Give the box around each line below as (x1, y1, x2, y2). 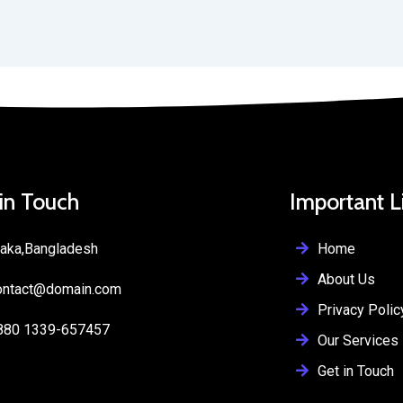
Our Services (317, 331, 399, 349)
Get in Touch (317, 362, 394, 380)
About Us (317, 270, 375, 288)
